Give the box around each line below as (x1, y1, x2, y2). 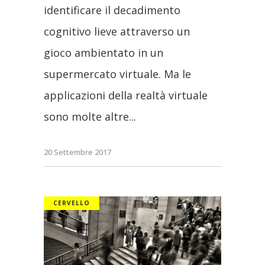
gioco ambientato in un (44, 46, 163, 60)
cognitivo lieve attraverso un (44, 24, 190, 39)
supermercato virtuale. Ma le (44, 67, 191, 82)
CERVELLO (53, 199, 90, 208)
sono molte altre (44, 109, 129, 124)
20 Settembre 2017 (44, 147, 111, 158)
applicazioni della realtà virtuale (44, 88, 208, 103)
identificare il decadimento (44, 3, 180, 18)
